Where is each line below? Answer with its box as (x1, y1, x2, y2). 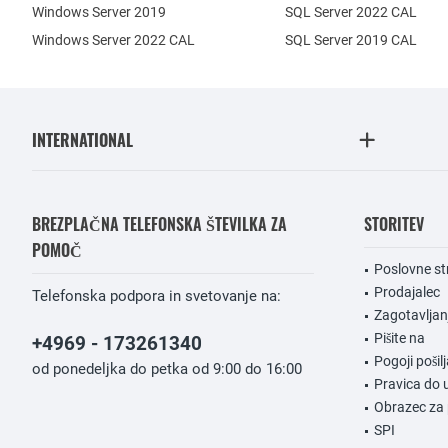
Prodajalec (374, 283, 440, 300)
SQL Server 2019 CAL (284, 31, 417, 48)
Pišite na (374, 329, 425, 346)
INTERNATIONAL (32, 127, 133, 152)
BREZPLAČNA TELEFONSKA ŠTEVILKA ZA (32, 211, 287, 236)
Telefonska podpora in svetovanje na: (32, 286, 281, 305)
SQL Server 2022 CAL (284, 3, 417, 20)
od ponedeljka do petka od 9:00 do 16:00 (32, 359, 302, 378)
